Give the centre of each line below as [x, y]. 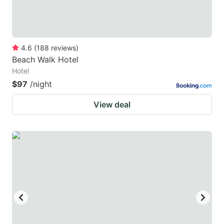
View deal [112, 104]
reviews [63, 47]
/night [41, 84]
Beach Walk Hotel [45, 59]
